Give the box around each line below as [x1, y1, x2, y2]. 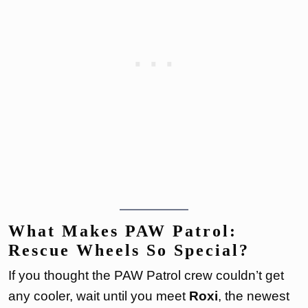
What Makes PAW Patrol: [8, 221, 237, 240]
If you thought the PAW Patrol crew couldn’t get [8, 267, 284, 283]
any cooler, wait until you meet [8, 288, 189, 303]
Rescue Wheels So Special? [8, 241, 250, 259]
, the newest [218, 288, 289, 303]
